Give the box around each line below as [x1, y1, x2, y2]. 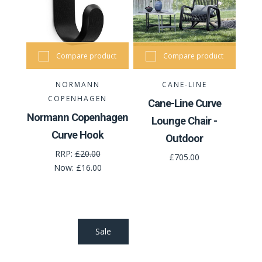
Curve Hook [51, 129, 104, 142]
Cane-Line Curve [147, 97, 221, 110]
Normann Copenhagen [27, 111, 129, 124]
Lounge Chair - [151, 115, 218, 127]
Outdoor [166, 132, 204, 145]
